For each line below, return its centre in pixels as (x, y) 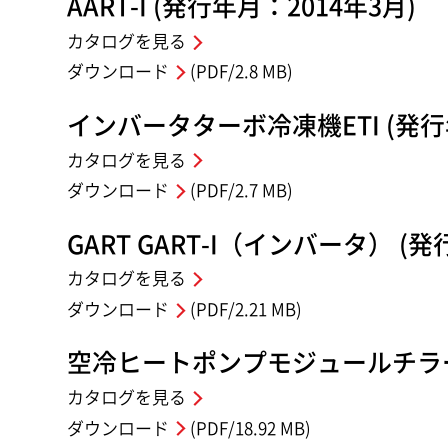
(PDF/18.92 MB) (248, 428)
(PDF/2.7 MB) (239, 191)
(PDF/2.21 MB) (243, 309)
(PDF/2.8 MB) (239, 72)
